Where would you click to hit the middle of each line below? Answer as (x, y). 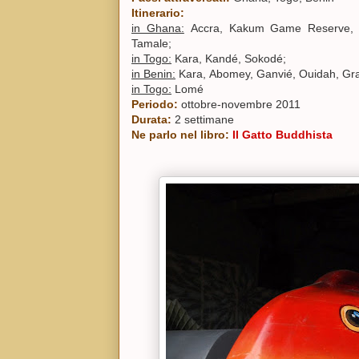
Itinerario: (158, 13)
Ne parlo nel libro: (180, 135)
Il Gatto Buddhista (282, 135)
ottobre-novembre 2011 (241, 105)
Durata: (153, 120)
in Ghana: (158, 28)
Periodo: (155, 105)
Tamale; (153, 44)
